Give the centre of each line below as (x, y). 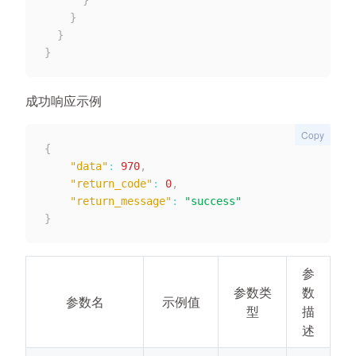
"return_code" (111, 184)
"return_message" (121, 201)
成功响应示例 (64, 101)
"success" (213, 201)
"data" (89, 166)
